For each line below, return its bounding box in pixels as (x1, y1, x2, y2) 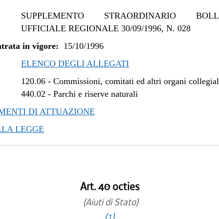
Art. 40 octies (80, 180, 139, 194)
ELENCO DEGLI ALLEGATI (21, 59, 130, 68)
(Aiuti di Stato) (81, 196, 138, 208)
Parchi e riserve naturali (53, 89, 138, 99)
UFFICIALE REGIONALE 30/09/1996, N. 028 (21, 23, 191, 33)
